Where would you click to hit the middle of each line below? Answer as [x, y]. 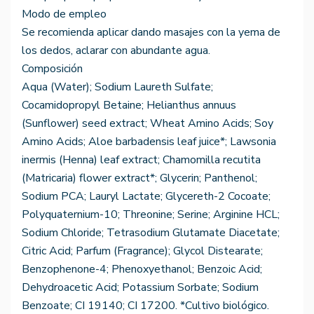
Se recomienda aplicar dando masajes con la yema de [151, 33]
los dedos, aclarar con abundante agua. [116, 51]
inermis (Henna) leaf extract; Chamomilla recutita [141, 160]
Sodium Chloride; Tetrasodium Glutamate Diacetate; [151, 233]
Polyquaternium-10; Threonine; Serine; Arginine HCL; [151, 215]
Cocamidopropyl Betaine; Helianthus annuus [129, 105]
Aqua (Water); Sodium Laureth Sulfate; [117, 87]
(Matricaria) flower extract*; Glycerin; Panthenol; [139, 178]
